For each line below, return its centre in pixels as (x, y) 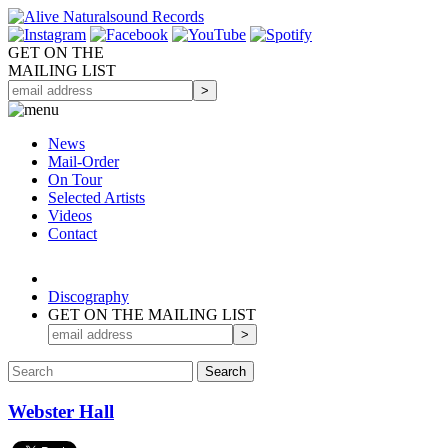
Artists (124, 197)
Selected (76, 197)
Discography (88, 296)
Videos (70, 215)
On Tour (75, 179)
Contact (72, 233)
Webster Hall (61, 411)
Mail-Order (83, 161)
